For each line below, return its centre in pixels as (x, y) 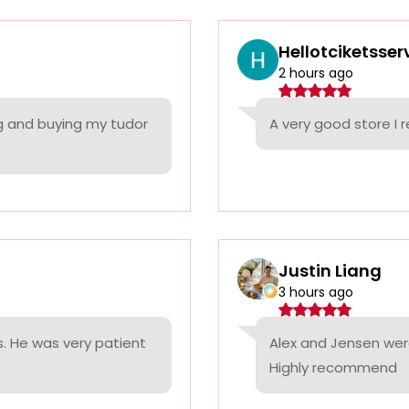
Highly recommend (333, 368)
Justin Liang (330, 271)
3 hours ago (316, 293)
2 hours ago (316, 73)
